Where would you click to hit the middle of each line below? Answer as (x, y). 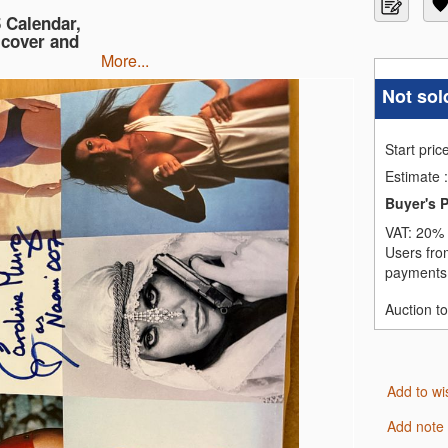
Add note (420, 425)
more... (131, 61)
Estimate (414, 176)
